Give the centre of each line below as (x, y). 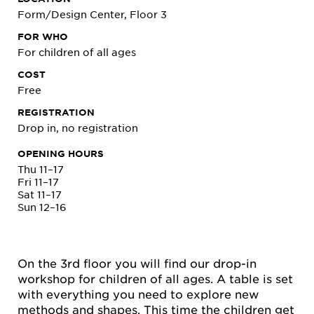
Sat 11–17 (40, 194)
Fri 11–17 (38, 182)
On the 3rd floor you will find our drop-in (137, 263)
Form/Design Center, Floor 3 (92, 14)
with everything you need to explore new (138, 294)
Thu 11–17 (41, 169)
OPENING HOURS (61, 153)
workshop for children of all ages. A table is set (155, 278)
